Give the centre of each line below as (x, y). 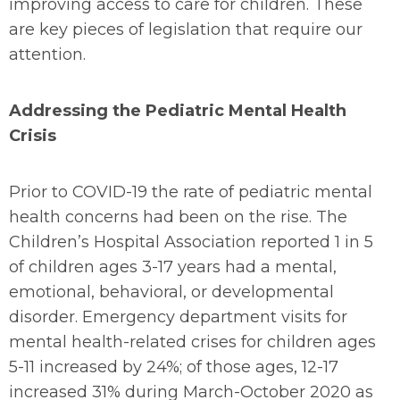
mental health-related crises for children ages (192, 342)
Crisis (33, 136)
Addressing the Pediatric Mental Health (178, 111)
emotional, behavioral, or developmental (171, 292)
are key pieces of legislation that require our (186, 29)
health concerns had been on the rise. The (178, 217)
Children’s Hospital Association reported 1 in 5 (191, 242)
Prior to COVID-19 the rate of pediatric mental (191, 192)
